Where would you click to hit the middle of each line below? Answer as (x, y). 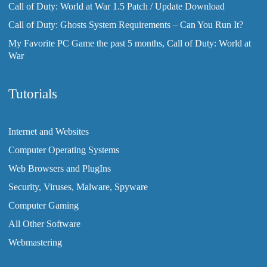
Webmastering (35, 242)
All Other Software (44, 224)
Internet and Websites (49, 131)
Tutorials (33, 94)
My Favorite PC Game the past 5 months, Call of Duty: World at (130, 43)
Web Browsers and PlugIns (60, 168)
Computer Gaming (44, 205)
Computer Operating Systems (64, 150)
